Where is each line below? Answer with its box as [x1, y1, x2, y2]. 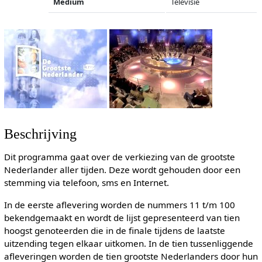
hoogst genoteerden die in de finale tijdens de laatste [4, 224, 225, 236]
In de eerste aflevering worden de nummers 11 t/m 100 [4, 198, 235, 211]
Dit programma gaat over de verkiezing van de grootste [4, 151, 235, 163]
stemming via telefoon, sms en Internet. [4, 177, 169, 189]
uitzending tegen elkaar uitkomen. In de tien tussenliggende [4, 237, 253, 249]
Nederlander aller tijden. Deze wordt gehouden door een [4, 164, 240, 176]
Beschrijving [4, 126, 77, 142]
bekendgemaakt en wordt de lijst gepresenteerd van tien [4, 211, 240, 223]
